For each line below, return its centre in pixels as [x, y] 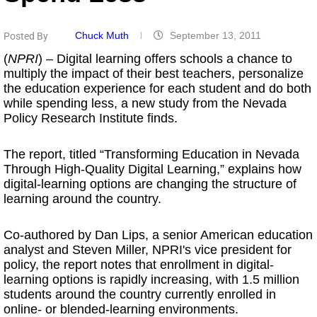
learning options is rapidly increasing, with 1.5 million [151, 279]
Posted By [26, 36]
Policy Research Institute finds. [91, 118]
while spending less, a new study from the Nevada [145, 103]
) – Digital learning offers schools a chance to [165, 59]
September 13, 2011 [215, 35]
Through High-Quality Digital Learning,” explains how [152, 169]
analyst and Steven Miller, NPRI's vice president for [148, 250]
